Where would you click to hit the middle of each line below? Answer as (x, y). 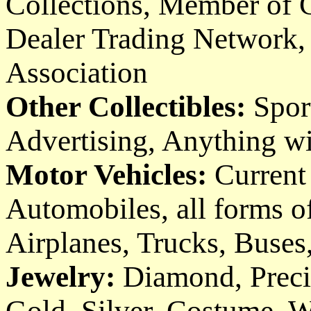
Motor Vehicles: (106, 175)
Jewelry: (60, 277)
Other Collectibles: (129, 107)
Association (77, 73)
